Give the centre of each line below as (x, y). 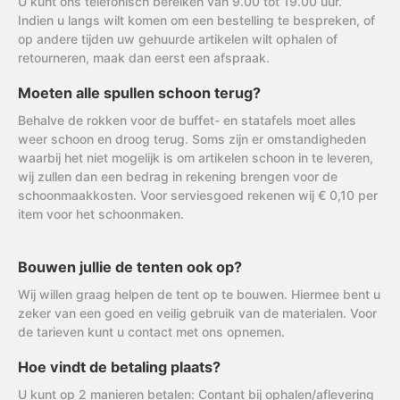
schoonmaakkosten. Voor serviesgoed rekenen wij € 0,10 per (198, 196)
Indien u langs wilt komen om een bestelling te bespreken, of (196, 21)
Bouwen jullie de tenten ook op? (130, 267)
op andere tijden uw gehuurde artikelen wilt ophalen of (178, 39)
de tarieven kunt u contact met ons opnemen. (151, 332)
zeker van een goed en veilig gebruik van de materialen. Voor (197, 313)
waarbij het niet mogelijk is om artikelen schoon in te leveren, (196, 158)
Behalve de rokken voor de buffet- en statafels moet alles (187, 121)
